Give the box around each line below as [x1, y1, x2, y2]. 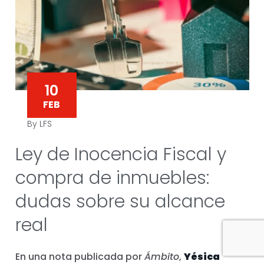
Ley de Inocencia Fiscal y [15, 142, 226, 167]
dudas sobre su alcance [15, 189, 225, 214]
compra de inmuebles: [15, 166, 209, 190]
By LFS [27, 118, 52, 130]
